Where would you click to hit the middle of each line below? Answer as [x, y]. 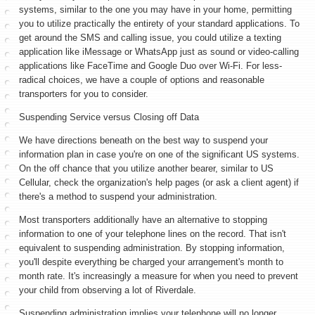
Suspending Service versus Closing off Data [110, 117]
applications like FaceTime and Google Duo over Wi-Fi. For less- [150, 66]
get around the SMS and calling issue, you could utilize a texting [150, 38]
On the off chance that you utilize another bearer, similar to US [146, 168]
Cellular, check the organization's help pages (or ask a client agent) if [159, 182]
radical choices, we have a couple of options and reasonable [142, 80]
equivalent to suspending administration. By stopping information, [152, 248]
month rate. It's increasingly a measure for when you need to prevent [159, 276]
